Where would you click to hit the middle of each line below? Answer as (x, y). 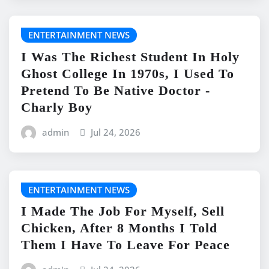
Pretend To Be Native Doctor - (116, 90)
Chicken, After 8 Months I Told (119, 228)
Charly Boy (57, 107)
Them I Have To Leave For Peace (125, 245)
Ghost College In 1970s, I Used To (128, 73)
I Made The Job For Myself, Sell (123, 211)
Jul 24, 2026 (116, 132)
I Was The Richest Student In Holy (130, 56)
